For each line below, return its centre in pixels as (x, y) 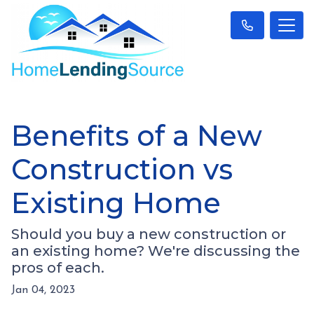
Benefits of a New (137, 135)
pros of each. (58, 267)
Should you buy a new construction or (149, 234)
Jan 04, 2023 (43, 290)
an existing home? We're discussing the (156, 251)
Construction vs (122, 169)
